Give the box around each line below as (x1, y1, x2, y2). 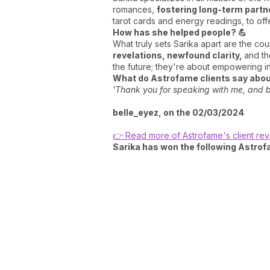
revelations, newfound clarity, (113, 49, 244, 60)
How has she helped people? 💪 (113, 27, 246, 37)
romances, (113, 4, 157, 14)
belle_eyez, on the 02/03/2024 (113, 107, 244, 118)
